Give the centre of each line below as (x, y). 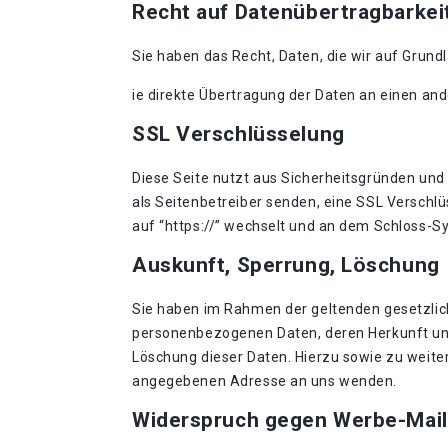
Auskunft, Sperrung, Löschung (286, 265)
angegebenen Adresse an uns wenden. (265, 381)
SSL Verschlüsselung (238, 134)
